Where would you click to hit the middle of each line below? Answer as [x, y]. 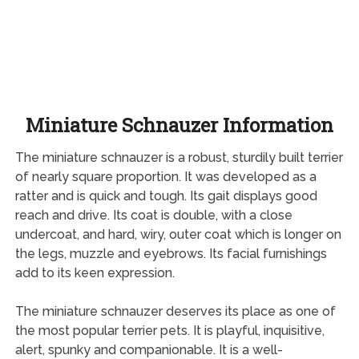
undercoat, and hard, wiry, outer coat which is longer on [178, 234]
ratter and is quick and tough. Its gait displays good [166, 196]
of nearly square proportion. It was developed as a [165, 176]
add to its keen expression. [95, 272]
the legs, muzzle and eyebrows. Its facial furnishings [171, 253]
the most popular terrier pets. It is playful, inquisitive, [169, 330]
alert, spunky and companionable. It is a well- [149, 349]
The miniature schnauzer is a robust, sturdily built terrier [179, 157]
